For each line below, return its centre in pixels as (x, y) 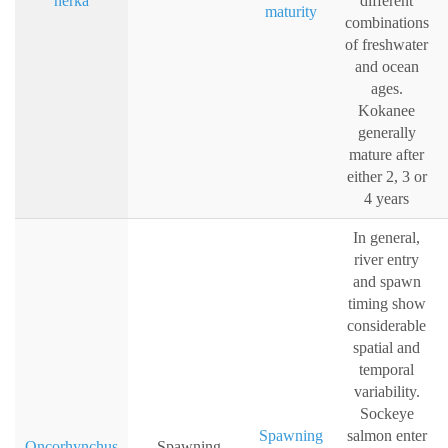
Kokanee (386, 111)
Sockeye (386, 414)
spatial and (386, 348)
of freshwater (386, 45)
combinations (386, 23)
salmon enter (386, 436)
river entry (386, 260)
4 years (386, 199)
